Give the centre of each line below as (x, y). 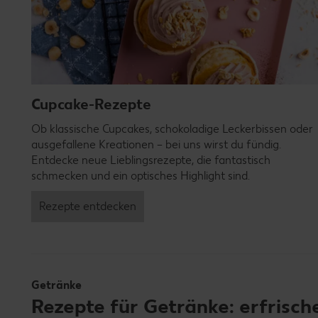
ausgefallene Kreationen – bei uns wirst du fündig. (156, 145)
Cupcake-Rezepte (91, 104)
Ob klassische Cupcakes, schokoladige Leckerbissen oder (172, 129)
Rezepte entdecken (88, 207)
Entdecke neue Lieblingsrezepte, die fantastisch (151, 160)
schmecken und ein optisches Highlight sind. (141, 176)
